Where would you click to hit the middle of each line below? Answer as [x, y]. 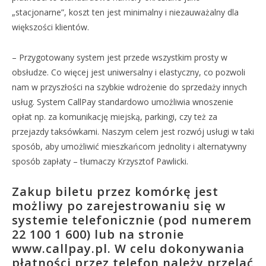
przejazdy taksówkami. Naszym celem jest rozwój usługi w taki [133, 132]
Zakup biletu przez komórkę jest [115, 191]
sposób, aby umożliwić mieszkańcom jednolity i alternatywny [129, 146]
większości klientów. [50, 27]
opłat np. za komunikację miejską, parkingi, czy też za [115, 117]
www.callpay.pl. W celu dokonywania [128, 248]
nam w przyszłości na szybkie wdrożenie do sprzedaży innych [129, 87]
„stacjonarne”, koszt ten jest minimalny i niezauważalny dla [125, 12]
